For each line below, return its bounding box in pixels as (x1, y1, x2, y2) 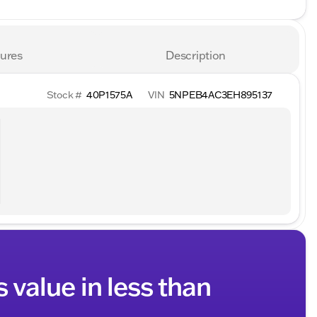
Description (166, 48, 226, 62)
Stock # (46, 88, 82, 101)
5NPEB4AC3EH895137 (168, 88, 272, 101)
